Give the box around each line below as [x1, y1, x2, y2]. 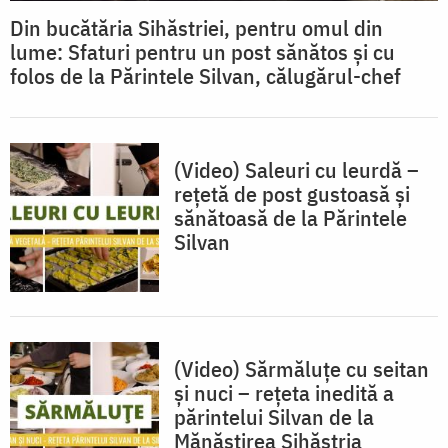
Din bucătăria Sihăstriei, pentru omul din [10, 12, 383, 42]
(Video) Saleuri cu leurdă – [174, 154, 419, 184]
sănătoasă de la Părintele [174, 202, 407, 232]
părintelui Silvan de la [174, 401, 374, 431]
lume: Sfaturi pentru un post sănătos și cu [10, 36, 395, 66]
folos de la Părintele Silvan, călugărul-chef [10, 60, 401, 90]
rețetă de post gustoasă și [174, 178, 410, 208]
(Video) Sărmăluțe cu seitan [174, 353, 429, 383]
